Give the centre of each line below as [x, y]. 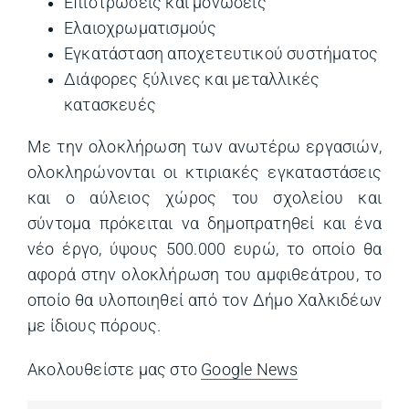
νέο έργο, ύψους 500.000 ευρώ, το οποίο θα [204, 249]
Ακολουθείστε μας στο [115, 369]
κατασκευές [110, 105]
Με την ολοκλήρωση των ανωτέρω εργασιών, [204, 147]
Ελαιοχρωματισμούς [141, 28]
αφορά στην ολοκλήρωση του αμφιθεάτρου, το [204, 274]
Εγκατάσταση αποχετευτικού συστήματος [221, 54]
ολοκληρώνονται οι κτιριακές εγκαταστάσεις [204, 172]
